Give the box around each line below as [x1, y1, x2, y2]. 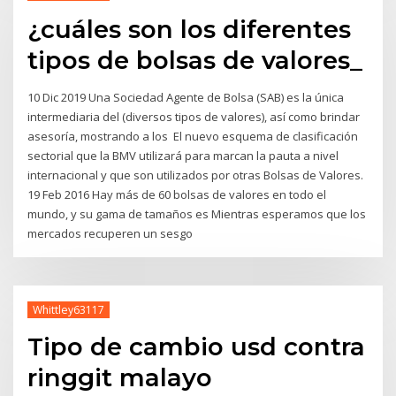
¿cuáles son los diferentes [27, 14, 352, 45]
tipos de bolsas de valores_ [27, 45, 363, 76]
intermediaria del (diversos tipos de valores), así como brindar [27, 108, 361, 125]
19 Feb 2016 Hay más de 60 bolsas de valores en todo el [27, 186, 327, 202]
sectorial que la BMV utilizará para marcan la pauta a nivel [27, 147, 339, 164]
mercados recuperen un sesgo [27, 225, 196, 241]
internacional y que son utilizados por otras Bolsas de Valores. [27, 166, 364, 183]
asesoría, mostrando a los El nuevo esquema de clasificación [27, 127, 359, 144]
